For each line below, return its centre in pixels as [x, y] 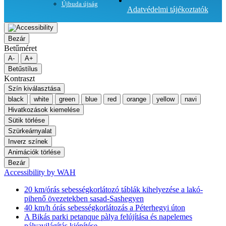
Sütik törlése [26, 120]
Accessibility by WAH [40, 172]
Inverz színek [28, 142]
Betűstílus [23, 69]
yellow [165, 99]
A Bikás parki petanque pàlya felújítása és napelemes [108, 217]
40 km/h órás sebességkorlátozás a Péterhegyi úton [105, 208]
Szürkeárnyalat [30, 131]
